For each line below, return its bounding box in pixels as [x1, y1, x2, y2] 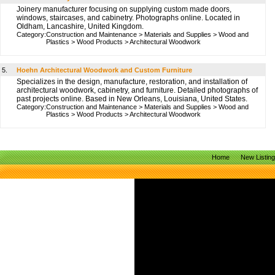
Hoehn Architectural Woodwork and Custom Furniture [17, 66, 192, 74]
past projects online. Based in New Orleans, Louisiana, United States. [17, 95, 247, 103]
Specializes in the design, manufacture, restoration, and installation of [17, 77, 247, 86]
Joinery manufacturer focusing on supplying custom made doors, [17, 5, 231, 14]
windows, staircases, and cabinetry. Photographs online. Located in [17, 14, 240, 22]
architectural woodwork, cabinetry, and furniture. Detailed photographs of [17, 86, 258, 95]
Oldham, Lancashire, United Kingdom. [17, 22, 144, 31]
